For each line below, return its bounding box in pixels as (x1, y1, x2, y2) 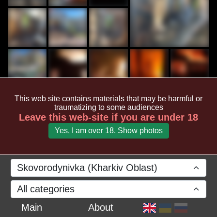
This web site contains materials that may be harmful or (15, 94, 202, 103)
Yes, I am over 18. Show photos (54, 126, 163, 135)
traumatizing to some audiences (54, 103, 163, 111)
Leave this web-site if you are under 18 (19, 111, 198, 123)
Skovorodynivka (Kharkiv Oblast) (17, 162, 158, 173)
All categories (17, 184, 75, 195)
